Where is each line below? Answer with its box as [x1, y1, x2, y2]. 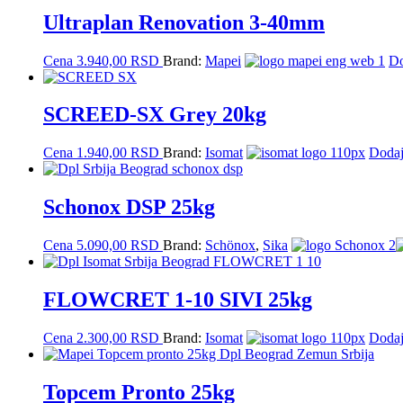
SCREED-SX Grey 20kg [43, 103, 266, 127]
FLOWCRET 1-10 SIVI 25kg [43, 288, 312, 312]
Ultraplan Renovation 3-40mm [43, 10, 325, 34]
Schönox [205, 237, 255, 254]
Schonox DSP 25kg [43, 195, 215, 219]
